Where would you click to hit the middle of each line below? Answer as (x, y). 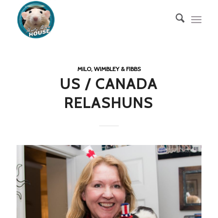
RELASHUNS (109, 103)
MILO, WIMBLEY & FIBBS (109, 69)
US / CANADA (109, 84)
